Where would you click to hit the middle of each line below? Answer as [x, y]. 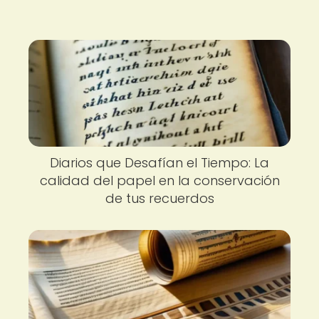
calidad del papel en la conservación [159, 181]
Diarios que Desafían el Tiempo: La [159, 163]
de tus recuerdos [159, 198]
